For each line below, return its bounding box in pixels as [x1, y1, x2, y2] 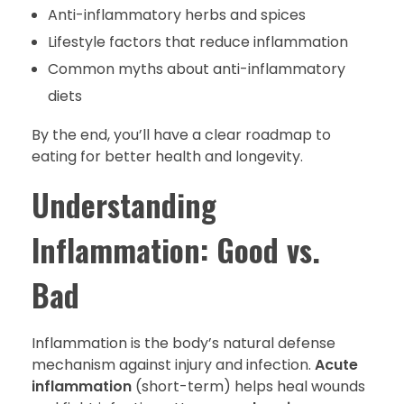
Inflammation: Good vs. [32, 227, 320, 272]
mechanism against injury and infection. [32, 353, 315, 375]
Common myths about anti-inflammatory [47, 59, 345, 79]
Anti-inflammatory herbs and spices [47, 5, 306, 25]
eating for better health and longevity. [32, 146, 303, 167]
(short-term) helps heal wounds [132, 375, 365, 397]
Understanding [32, 182, 216, 227]
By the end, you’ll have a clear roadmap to [32, 124, 331, 145]
